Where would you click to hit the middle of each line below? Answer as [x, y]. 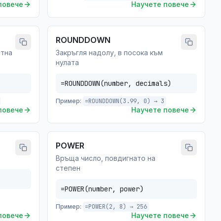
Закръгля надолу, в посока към [109, 53]
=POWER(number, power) [102, 189]
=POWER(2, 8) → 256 [116, 207]
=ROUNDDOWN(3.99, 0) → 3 [125, 101]
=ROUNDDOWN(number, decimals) [116, 83]
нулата [67, 62]
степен [68, 168]
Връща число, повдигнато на [106, 158]
